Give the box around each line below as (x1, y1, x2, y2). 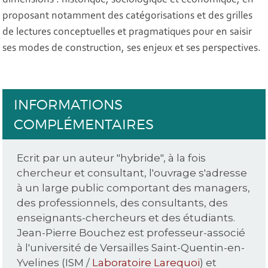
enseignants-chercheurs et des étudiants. (17, 212, 236, 224)
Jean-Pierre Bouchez (17, 227, 126, 239)
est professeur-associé (126, 227, 246, 239)
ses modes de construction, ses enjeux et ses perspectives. (2, 43, 261, 54)
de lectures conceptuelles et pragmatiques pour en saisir (2, 27, 252, 38)
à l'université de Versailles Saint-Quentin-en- (17, 242, 245, 254)
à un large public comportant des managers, (17, 182, 251, 194)
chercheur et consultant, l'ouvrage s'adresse (17, 167, 248, 179)
